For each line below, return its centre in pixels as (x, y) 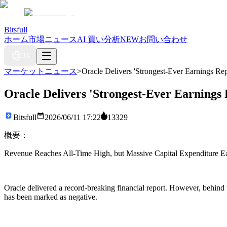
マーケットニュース (41, 71)
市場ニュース (53, 39)
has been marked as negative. (51, 197)
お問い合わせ (163, 39)
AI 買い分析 (99, 39)
